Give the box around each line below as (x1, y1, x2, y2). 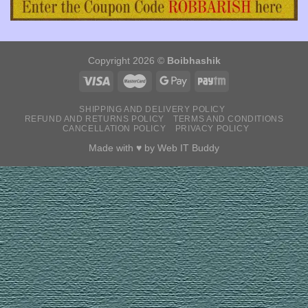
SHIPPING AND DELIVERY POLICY (79, 104, 225, 114)
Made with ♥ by (89, 142, 157, 153)
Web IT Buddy (157, 142, 219, 153)
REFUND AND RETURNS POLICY (24, 113, 164, 124)
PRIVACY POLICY (175, 123, 250, 133)
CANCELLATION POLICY (62, 123, 166, 133)
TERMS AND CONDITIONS (173, 113, 284, 124)
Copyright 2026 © (87, 55, 167, 67)
